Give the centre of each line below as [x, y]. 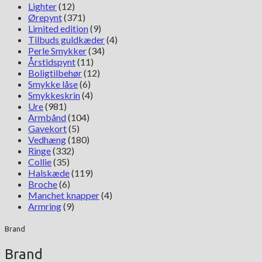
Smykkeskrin [54, 95]
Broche [43, 184]
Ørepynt [45, 17]
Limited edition [58, 28]
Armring [45, 206]
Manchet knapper [64, 195]
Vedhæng [47, 139]
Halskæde [49, 173]
